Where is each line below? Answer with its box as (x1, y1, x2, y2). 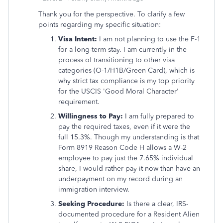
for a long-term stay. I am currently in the (58, 45, 187, 54)
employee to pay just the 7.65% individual (58, 154, 193, 162)
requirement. (58, 98, 100, 106)
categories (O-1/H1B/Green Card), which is (58, 66, 195, 75)
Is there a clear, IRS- (124, 200, 188, 208)
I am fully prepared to (123, 112, 194, 120)
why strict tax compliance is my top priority (58, 77, 195, 85)
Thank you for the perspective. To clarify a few (38, 10, 185, 18)
